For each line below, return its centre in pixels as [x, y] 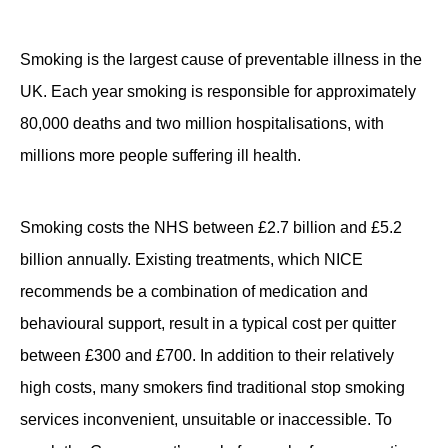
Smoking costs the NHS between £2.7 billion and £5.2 [211, 227]
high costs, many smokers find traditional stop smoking [212, 387]
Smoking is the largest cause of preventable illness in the [221, 59]
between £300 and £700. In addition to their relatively [207, 355]
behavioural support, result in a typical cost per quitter [208, 323]
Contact [46, 28]
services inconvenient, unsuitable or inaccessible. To [206, 419]
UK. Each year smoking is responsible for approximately [218, 91]
